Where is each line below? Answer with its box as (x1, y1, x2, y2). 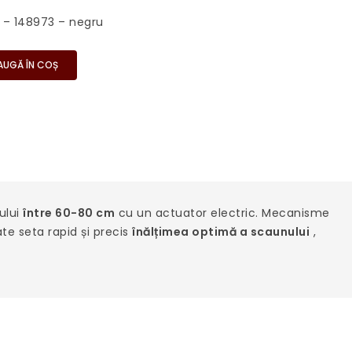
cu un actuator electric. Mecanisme (115, 205, 330, 221)
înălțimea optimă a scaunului (132, 224, 310, 240)
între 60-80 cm (23, 205, 115, 221)
